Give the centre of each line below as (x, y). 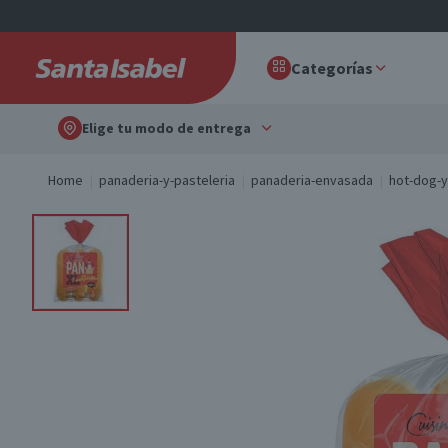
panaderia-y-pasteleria (167, 180)
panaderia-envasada (312, 180)
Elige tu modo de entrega (166, 128)
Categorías (332, 68)
